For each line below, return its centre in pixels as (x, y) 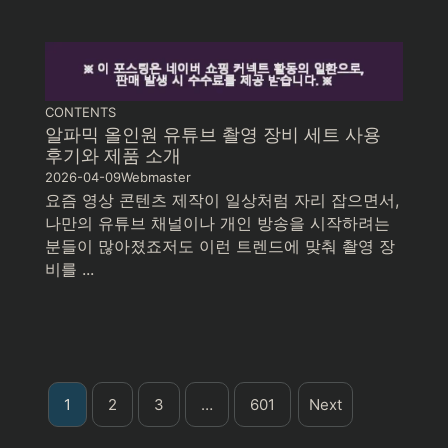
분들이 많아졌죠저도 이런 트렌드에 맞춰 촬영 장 (220, 246)
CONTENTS (80, 112)
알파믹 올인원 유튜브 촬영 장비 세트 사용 (213, 135)
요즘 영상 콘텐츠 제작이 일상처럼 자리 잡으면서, (222, 200)
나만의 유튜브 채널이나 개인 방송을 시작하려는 (217, 223)
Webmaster (156, 177)
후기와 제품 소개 (113, 156)
